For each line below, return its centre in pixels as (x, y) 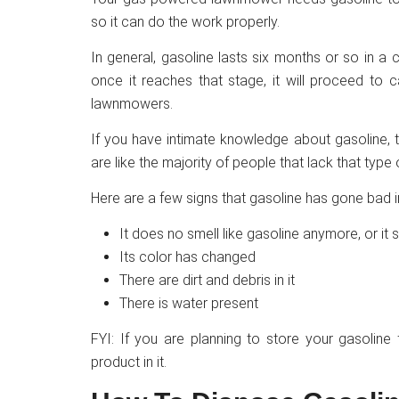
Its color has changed (187, 257)
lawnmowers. (132, 104)
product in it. (129, 362)
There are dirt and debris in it (207, 280)
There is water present (189, 303)
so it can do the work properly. (185, 22)
